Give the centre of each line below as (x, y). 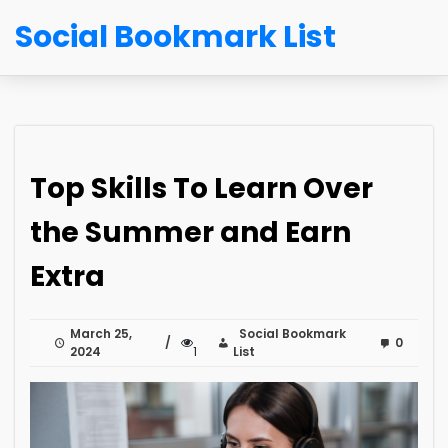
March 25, (101, 333)
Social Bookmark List (175, 37)
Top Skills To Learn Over (201, 188)
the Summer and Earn (190, 232)
